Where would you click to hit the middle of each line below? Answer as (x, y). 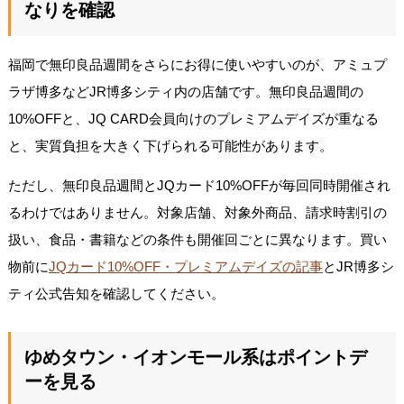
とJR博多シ (358, 266)
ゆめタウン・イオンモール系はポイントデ (195, 357)
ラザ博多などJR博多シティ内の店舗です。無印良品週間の (185, 91)
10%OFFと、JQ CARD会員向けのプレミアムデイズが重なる (193, 118)
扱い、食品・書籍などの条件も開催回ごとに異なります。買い (197, 239)
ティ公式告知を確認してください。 (116, 293)
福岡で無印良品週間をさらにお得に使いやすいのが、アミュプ (197, 64)
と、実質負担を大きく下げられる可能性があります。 (170, 145)
